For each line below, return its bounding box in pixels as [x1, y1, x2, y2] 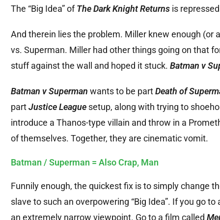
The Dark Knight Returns [77, 3, 170, 14]
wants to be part [88, 86, 155, 97]
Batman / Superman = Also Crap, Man [11, 157, 159, 168]
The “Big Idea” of [11, 3, 77, 14]
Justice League [28, 102, 86, 112]
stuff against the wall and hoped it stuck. [11, 60, 170, 71]
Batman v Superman [11, 86, 88, 97]
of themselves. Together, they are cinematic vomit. [11, 133, 208, 144]
